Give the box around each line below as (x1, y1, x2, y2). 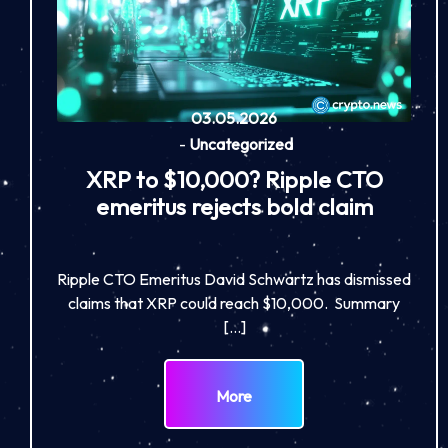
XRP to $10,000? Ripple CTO (85, 165, 383, 195)
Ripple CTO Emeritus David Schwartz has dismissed (57, 269, 411, 290)
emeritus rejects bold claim (95, 192, 373, 222)
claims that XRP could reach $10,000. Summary (68, 293, 400, 314)
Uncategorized (188, 134, 293, 155)
